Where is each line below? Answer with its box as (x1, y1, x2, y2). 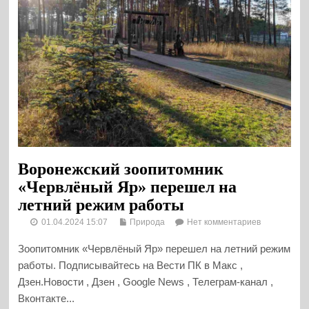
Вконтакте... (18, 292, 75, 305)
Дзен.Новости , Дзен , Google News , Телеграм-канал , (18, 276, 274, 288)
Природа (130, 217, 166, 228)
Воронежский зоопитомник (18, 160, 224, 179)
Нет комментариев (187, 217, 261, 228)
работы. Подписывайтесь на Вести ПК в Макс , (18, 259, 243, 272)
